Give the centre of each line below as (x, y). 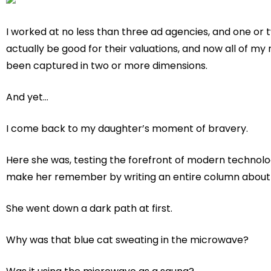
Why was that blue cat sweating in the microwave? (127, 240)
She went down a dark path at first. (89, 209)
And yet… (27, 97)
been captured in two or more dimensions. (107, 66)
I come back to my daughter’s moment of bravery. (127, 129)
